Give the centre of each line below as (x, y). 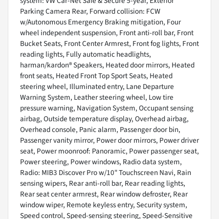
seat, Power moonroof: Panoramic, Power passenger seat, (109, 151)
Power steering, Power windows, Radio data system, (101, 162)
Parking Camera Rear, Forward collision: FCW (90, 11)
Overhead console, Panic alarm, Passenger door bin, (100, 129)
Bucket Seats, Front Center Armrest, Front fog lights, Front (109, 43)
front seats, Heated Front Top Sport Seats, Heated (96, 76)
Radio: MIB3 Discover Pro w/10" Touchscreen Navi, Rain (106, 172)
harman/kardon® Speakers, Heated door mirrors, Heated (107, 65)
